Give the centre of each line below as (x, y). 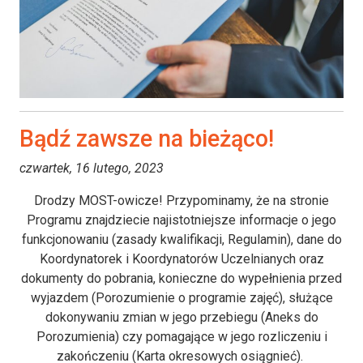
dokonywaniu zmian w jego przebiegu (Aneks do (181, 317)
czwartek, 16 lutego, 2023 (92, 168)
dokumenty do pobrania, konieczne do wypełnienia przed (181, 278)
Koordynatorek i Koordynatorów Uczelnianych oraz (181, 258)
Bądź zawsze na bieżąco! (147, 138)
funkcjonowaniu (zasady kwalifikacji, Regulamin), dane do (181, 239)
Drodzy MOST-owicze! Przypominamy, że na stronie (181, 200)
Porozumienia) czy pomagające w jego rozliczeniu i (181, 336)
